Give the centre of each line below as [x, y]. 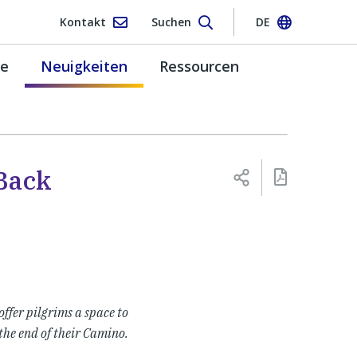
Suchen [171, 22]
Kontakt [82, 22]
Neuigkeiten [84, 66]
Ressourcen [199, 66]
